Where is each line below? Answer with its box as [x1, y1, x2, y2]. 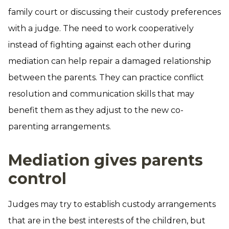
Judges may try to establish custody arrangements [8, 199, 216, 209]
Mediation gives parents [8, 151, 203, 170]
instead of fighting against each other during [8, 40, 191, 50]
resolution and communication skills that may [8, 89, 194, 99]
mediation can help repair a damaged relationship [8, 56, 211, 66]
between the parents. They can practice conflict [8, 73, 204, 82]
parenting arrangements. [8, 122, 111, 131]
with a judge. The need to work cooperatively [8, 24, 194, 33]
